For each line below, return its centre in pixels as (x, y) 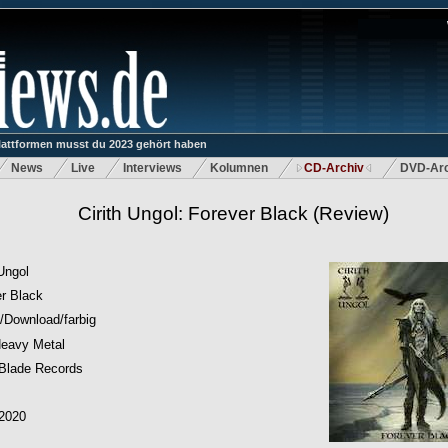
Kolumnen (239, 168)
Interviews (152, 168)
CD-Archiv (334, 168)
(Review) (348, 213)
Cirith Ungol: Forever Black (193, 213)
